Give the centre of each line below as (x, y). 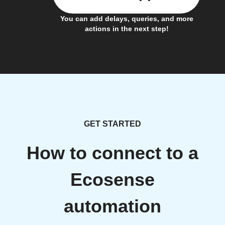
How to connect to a (113, 153)
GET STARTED (113, 124)
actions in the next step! (127, 29)
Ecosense (113, 180)
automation (113, 207)
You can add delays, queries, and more (127, 19)
